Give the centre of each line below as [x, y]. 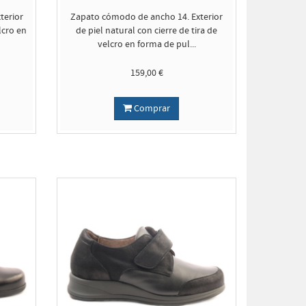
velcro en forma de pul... [147, 44]
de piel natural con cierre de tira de [147, 31]
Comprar [151, 109]
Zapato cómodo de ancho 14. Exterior [147, 17]
